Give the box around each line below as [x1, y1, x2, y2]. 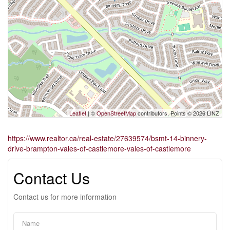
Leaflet [69, 109, 86, 118]
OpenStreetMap [97, 109, 136, 118]
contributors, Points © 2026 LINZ [136, 109, 219, 118]
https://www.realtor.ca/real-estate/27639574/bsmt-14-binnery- [8, 133, 207, 144]
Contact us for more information [13, 191, 117, 202]
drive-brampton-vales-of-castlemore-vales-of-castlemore [8, 143, 191, 154]
